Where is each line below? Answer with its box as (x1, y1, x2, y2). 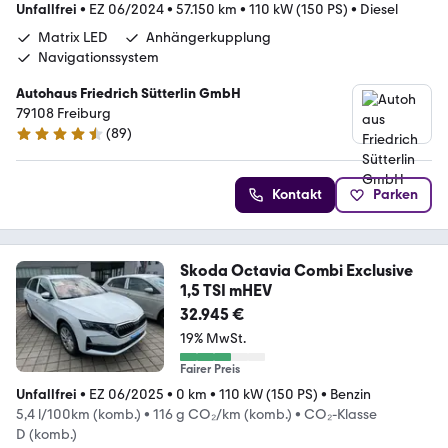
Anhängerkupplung (146, 29, 271, 47)
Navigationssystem (38, 49, 159, 67)
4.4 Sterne (15, 133, 79, 151)
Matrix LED (38, 29, 108, 47)
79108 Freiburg (16, 105, 111, 123)
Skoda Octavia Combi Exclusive (179, 261, 413, 281)
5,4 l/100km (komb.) (16, 406, 141, 424)
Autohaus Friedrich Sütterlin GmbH (16, 85, 241, 103)
